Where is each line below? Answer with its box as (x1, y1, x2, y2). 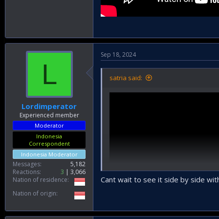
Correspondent (28, 140, 70, 147)
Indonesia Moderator (21, 151, 78, 158)
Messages (13, 160, 40, 168)
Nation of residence (13, 175, 67, 184)
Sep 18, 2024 (101, 50, 136, 59)
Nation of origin (13, 189, 56, 197)
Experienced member (19, 111, 79, 119)
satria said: (109, 73, 142, 82)
